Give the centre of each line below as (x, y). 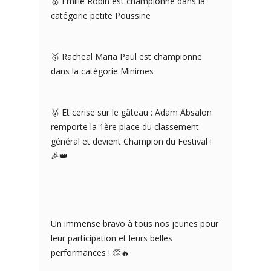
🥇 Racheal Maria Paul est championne (126, 57)
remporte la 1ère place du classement (125, 127)
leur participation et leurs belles (112, 238)
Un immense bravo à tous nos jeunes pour (135, 224)
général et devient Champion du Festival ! (131, 141)
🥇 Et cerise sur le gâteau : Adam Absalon (131, 112)
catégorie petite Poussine (101, 15)
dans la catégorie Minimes (102, 71)
